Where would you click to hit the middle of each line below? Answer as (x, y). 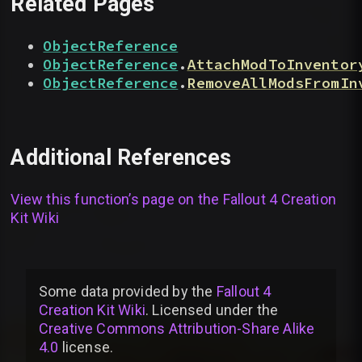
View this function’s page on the (117, 200)
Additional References (121, 157)
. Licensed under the (212, 310)
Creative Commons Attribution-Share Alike (177, 328)
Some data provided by (114, 291)
